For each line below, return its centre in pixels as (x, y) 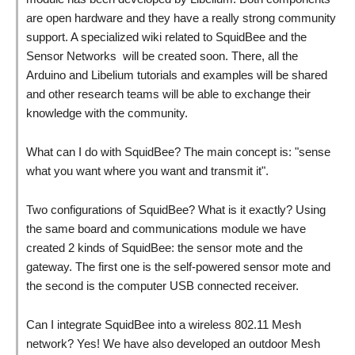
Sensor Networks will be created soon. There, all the (162, 55)
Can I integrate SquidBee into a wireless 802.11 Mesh (164, 324)
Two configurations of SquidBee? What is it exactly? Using (176, 209)
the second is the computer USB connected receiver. (162, 285)
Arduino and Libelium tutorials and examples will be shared (177, 74)
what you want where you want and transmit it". (147, 170)
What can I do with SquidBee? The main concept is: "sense (178, 151)
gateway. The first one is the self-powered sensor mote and (178, 266)
